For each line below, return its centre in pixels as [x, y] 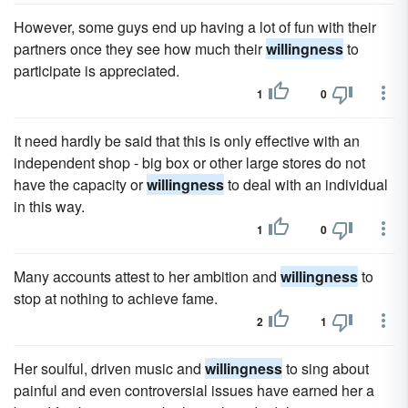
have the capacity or [80, 184]
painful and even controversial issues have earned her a [194, 390]
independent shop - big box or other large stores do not [189, 163]
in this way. [49, 206]
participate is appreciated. [97, 71]
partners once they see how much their [140, 49]
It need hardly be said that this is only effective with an [187, 141]
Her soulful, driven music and [109, 368]
